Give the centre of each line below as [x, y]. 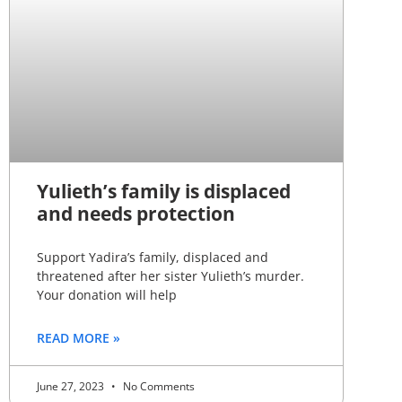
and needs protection [136, 213]
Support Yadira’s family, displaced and [153, 257]
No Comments [157, 386]
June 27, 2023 [72, 386]
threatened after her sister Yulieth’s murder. [170, 275]
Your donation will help [107, 294]
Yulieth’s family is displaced [164, 191]
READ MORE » [79, 337]
